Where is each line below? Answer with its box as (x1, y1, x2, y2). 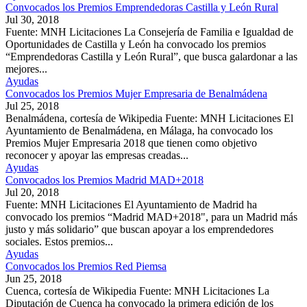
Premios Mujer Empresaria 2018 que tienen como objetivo (5, 136, 257, 149)
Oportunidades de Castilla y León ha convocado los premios (5, 38, 266, 50)
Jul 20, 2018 (5, 186, 59, 198)
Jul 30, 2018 (5, 13, 59, 25)
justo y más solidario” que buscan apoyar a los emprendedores (5, 223, 273, 235)
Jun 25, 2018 (5, 272, 62, 284)
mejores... (5, 62, 47, 75)
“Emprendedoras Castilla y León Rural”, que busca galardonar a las (5, 50, 297, 62)
